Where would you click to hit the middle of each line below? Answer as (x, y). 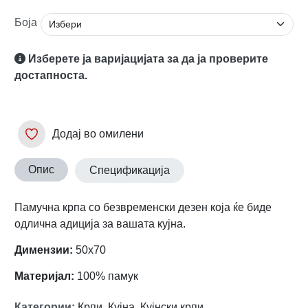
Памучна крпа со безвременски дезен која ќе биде (143, 207)
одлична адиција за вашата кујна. (101, 224)
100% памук (106, 276)
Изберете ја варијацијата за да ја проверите (148, 58)
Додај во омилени (98, 134)
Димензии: (45, 250)
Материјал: (44, 276)
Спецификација (130, 170)
